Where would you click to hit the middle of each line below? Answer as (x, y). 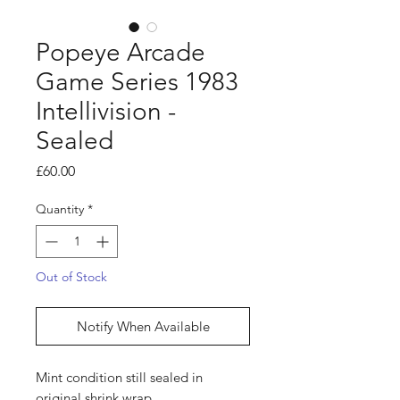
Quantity (60, 209)
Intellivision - (106, 112)
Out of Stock (71, 277)
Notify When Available (143, 327)
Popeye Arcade (121, 53)
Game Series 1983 (137, 82)
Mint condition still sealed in (119, 378)
